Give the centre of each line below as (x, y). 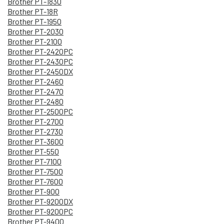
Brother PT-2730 (35, 131)
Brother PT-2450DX (40, 71)
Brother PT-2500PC (40, 111)
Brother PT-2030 (35, 31)
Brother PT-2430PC (40, 61)
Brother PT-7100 (34, 161)
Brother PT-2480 (35, 101)
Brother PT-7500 (35, 171)
